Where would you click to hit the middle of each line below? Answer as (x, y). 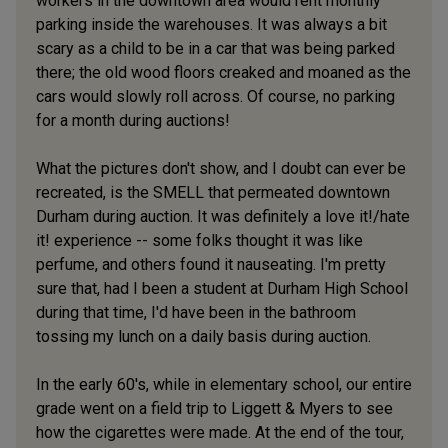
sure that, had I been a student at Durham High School (222, 288)
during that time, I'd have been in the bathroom (196, 312)
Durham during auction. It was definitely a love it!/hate (223, 216)
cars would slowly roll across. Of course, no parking (215, 96)
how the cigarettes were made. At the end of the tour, (220, 432)
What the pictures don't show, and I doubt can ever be (221, 168)
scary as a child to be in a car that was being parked (215, 48)
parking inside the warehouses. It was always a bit (211, 24)
